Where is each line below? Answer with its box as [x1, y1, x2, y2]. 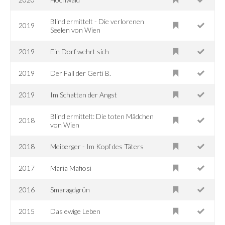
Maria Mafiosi [50, 163, 92, 172]
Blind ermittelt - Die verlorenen [50, 17, 145, 26]
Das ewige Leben [50, 206, 101, 215]
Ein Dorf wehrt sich [50, 47, 109, 56]
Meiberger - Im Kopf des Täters [50, 142, 144, 151]
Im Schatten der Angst [50, 90, 118, 99]
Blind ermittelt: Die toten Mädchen [50, 111, 154, 121]
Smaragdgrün [50, 185, 90, 194]
